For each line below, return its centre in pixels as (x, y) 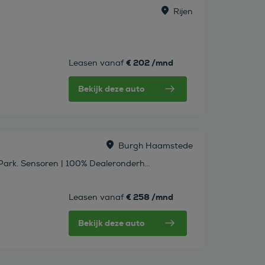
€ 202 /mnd (149, 62)
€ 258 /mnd (149, 197)
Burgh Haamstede (155, 146)
